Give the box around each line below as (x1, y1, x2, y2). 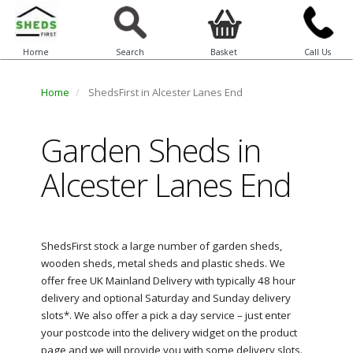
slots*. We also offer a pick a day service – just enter (40, 308, 291, 322)
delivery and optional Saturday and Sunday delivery (40, 291, 291, 305)
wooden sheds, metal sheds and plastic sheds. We (40, 256, 285, 270)
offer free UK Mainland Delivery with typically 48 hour (40, 273, 295, 288)
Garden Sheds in (40, 128, 261, 172)
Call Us (303, 46, 331, 58)
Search (115, 46, 144, 58)
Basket (210, 46, 237, 58)
